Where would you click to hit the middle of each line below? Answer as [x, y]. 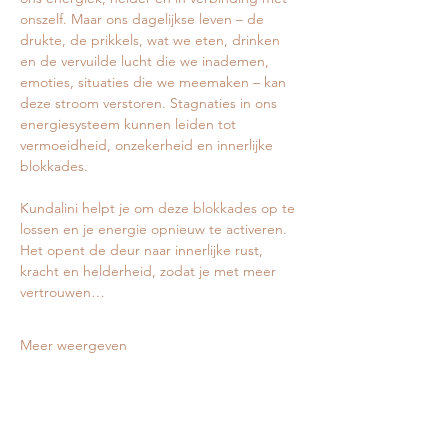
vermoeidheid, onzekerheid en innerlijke [148, 145]
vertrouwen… [62, 292]
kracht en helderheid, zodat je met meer [150, 271]
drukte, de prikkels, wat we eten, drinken [152, 40]
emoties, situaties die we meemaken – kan [155, 82]
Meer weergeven [73, 345]
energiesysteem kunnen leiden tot [130, 124]
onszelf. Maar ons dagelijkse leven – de [144, 19]
